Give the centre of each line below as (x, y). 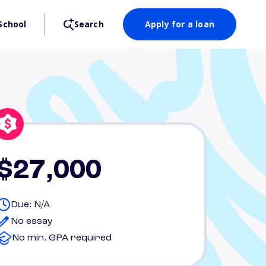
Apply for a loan (179, 24)
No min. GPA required (62, 238)
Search (89, 24)
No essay (32, 221)
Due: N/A (30, 205)
